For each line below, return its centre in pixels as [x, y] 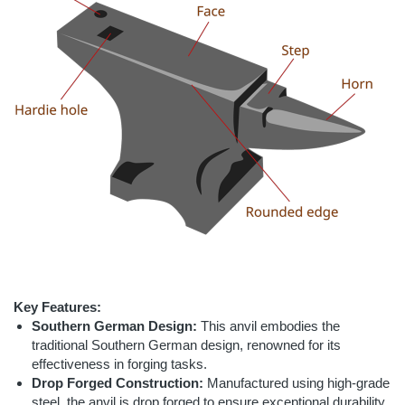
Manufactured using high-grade [297, 383]
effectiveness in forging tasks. [119, 364]
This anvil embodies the [268, 326]
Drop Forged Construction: [118, 383]
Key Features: [57, 307]
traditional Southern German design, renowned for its [186, 345]
